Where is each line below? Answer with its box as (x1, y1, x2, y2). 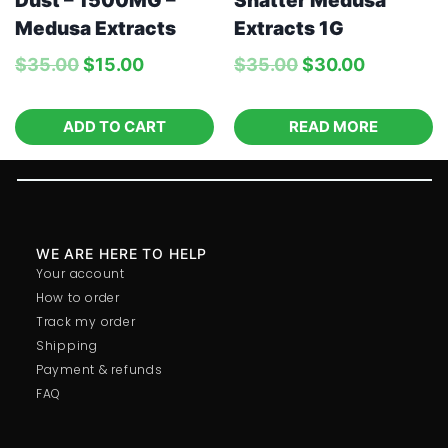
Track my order (35, 312, 136, 330)
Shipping (35, 336, 98, 354)
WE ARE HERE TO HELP (35, 244, 208, 262)
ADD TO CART (63, 117, 166, 136)
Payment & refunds (35, 360, 163, 378)
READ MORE (289, 117, 378, 136)
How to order (35, 288, 120, 306)
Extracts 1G (234, 17, 344, 41)
